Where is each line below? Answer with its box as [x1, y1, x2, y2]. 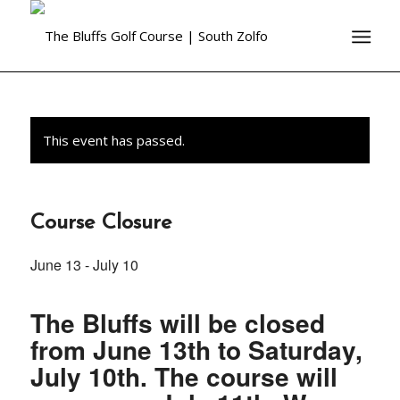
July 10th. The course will [29, 358, 337, 395]
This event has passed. [42, 131, 185, 149]
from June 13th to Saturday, [29, 331, 362, 368]
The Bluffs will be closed [29, 304, 325, 341]
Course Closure [29, 212, 171, 234]
